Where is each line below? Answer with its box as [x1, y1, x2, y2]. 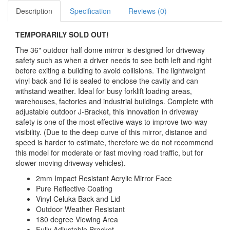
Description [16, 6, 52, 16]
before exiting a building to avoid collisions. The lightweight [15, 65, 205, 76]
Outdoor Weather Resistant [36, 204, 125, 215]
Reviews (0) [128, 6, 167, 16]
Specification [70, 6, 111, 16]
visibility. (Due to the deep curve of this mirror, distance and [15, 127, 207, 138]
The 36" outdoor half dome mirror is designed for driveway [15, 45, 205, 55]
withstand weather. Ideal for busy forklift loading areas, [15, 86, 192, 97]
